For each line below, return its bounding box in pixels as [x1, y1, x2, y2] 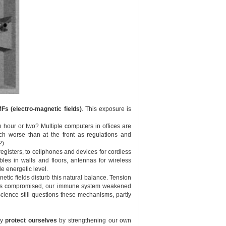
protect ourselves [5, 217, 57, 224]
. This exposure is [81, 105, 132, 112]
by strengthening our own [56, 217, 132, 224]
